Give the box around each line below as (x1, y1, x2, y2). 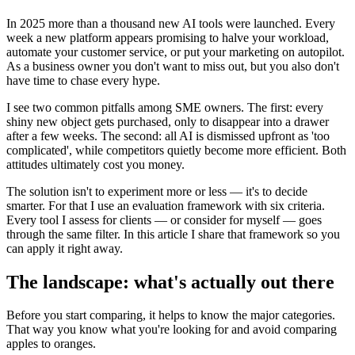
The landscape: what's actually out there (6, 271, 334, 292)
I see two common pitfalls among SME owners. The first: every (6, 100, 323, 114)
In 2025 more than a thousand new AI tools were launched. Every (6, 16, 335, 30)
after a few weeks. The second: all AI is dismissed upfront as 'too (6, 128, 330, 143)
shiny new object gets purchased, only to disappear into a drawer (6, 114, 329, 128)
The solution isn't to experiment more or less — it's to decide (6, 184, 307, 198)
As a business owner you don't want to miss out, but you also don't (6, 59, 339, 73)
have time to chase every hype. (6, 73, 160, 87)
